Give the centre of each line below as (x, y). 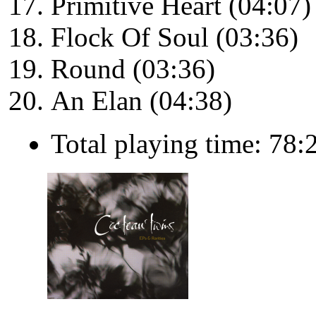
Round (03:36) (133, 69)
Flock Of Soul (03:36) (175, 37)
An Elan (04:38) (141, 101)
